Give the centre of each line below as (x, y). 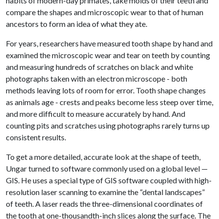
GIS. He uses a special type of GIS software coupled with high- (109, 180)
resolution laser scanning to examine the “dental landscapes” (105, 192)
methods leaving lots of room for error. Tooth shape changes (106, 90)
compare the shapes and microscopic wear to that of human (105, 12)
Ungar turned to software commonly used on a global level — (107, 168)
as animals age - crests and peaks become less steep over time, (109, 102)
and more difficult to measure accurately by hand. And (96, 114)
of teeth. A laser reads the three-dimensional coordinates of (104, 204)
